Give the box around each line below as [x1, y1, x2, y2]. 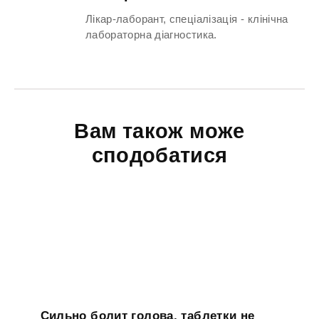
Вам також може [74, 119, 245, 142]
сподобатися [91, 143, 228, 167]
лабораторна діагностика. [85, 28, 217, 41]
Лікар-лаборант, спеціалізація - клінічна [85, 12, 288, 25]
